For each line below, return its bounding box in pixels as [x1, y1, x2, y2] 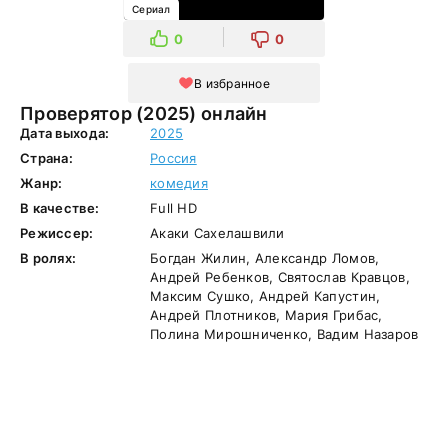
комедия [150, 175, 208, 191]
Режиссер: [20, 225, 94, 241]
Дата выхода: [20, 125, 110, 141]
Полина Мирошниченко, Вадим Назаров [150, 326, 419, 342]
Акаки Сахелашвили [150, 225, 285, 241]
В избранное [193, 75, 271, 91]
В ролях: [20, 250, 77, 266]
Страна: [20, 150, 73, 166]
